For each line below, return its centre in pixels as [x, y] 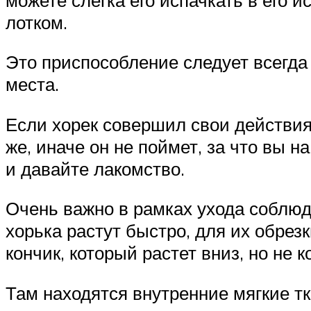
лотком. [36, 22]
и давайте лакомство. [95, 168]
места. [32, 84]
